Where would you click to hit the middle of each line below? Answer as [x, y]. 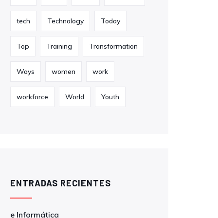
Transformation [113, 46]
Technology [65, 21]
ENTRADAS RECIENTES [61, 183]
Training [59, 46]
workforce [32, 97]
